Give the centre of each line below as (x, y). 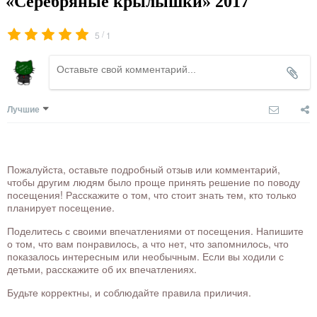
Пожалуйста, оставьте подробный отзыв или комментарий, (144, 169)
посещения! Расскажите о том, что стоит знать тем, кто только (152, 194)
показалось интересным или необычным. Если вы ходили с (145, 256)
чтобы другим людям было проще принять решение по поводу (154, 181)
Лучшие (23, 109)
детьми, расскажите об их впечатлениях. (102, 269)
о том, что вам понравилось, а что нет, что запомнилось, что (148, 243)
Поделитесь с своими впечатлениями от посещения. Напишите (155, 230)
